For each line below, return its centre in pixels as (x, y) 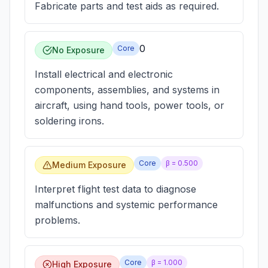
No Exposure (78, 50)
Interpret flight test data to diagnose (115, 189)
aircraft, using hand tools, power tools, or (130, 105)
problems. (57, 220)
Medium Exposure (89, 165)
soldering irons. (69, 121)
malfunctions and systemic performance (126, 205)
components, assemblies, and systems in (127, 90)
